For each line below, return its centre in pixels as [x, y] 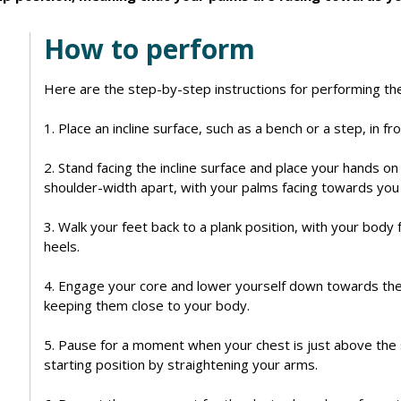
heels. [62, 246]
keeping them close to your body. [147, 305]
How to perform [149, 48]
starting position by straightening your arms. [181, 364]
